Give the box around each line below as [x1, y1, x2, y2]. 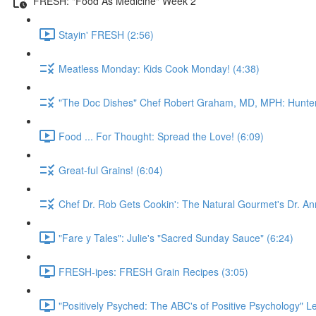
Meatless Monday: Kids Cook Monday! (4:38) [59, 61, 260, 75]
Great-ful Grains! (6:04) [59, 162, 163, 177]
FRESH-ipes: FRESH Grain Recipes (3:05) [59, 264, 248, 279]
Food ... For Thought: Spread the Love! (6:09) [59, 128, 264, 143]
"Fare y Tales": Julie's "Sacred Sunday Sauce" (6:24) [59, 230, 293, 245]
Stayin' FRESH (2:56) [59, 27, 154, 42]
